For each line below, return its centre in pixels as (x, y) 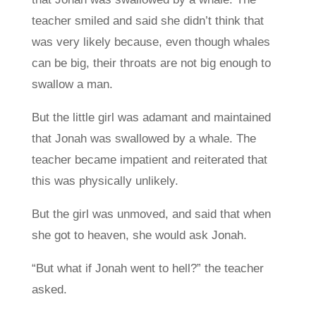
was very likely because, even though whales (151, 42)
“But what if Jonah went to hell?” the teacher (147, 268)
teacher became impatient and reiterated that (149, 160)
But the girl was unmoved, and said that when (151, 214)
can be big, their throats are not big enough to (151, 63)
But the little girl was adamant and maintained (151, 117)
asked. (49, 290)
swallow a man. (72, 84)
